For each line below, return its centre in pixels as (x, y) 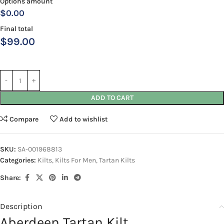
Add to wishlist (84, 119)
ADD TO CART (112, 98)
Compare (24, 119)
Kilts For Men (75, 160)
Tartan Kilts (117, 160)
